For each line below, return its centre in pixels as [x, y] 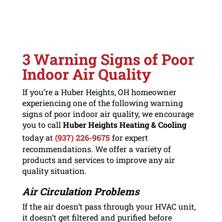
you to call [42, 124]
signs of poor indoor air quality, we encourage [108, 113]
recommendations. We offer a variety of [96, 149]
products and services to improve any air [98, 160]
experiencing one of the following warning [102, 103]
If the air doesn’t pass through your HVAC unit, [109, 206]
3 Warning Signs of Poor [108, 59]
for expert [129, 137]
